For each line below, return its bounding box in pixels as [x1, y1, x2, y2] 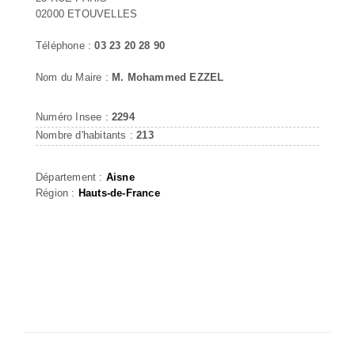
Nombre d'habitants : [36, 128, 137, 141]
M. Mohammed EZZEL [112, 71, 224, 83]
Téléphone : [36, 39, 95, 52]
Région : [36, 186, 78, 199]
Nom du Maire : [36, 71, 112, 83]
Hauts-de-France [78, 186, 160, 199]
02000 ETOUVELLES [36, 7, 138, 20]
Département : [36, 170, 106, 183]
